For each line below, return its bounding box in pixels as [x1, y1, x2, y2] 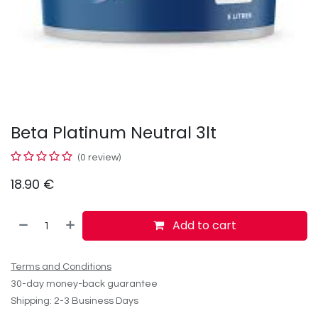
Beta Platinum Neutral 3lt [11, 121, 216, 144]
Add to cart [170, 217, 237, 234]
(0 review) [77, 153, 121, 163]
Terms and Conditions [11, 262, 111, 272]
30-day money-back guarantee [11, 279, 158, 289]
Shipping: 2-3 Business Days [11, 296, 138, 306]
